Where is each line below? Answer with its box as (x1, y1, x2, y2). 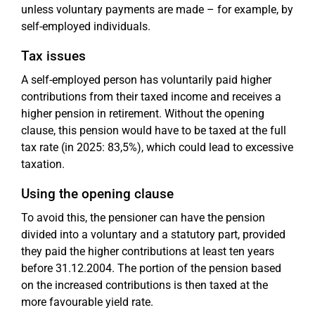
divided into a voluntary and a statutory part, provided (21, 227, 285, 241)
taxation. (21, 157, 65, 171)
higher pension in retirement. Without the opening (21, 106, 264, 120)
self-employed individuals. (21, 19, 150, 33)
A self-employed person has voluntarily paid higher (21, 72, 271, 86)
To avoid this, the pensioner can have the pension (21, 210, 265, 224)
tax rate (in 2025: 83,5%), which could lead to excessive (21, 140, 293, 154)
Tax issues (21, 47, 86, 64)
